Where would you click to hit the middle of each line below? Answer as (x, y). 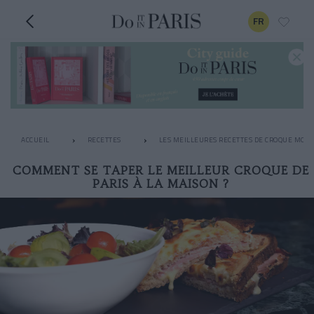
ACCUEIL (35, 140)
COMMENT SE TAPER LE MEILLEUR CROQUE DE (161, 171)
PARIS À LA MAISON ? (161, 184)
